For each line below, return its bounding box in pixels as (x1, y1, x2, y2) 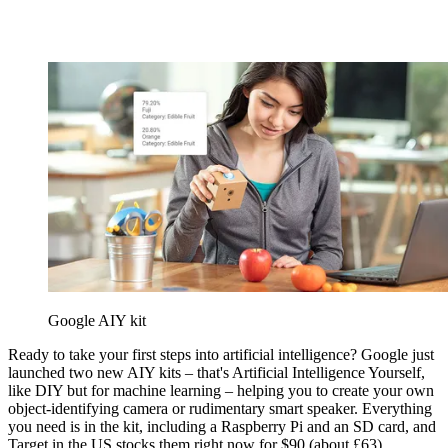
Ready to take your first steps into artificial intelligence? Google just (8, 345, 434, 363)
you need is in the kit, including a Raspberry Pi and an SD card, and (8, 417, 436, 435)
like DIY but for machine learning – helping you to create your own (8, 381, 434, 399)
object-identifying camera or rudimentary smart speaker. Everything (8, 399, 432, 417)
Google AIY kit (48, 311, 146, 329)
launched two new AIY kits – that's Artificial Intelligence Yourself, (8, 363, 425, 381)
